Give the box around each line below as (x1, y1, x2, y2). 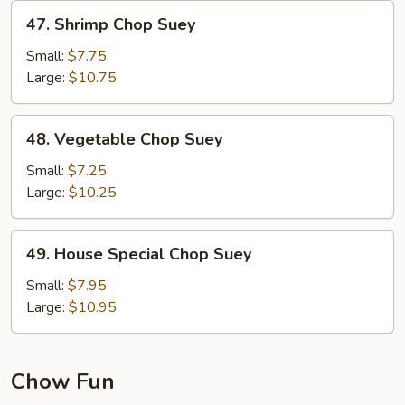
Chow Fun (11, 367, 115, 396)
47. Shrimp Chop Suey (26, 14, 195, 35)
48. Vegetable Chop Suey (26, 128, 222, 150)
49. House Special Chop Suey (26, 243, 251, 265)
